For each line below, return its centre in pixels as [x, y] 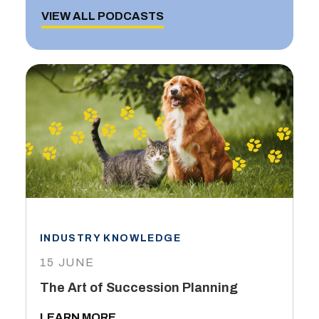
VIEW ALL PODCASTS [102, 16]
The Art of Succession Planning [138, 288]
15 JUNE [67, 263]
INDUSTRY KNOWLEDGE [110, 239]
